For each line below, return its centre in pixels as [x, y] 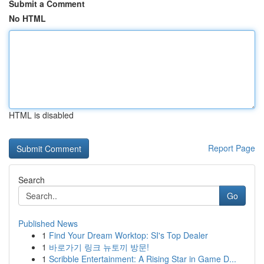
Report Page [232, 148]
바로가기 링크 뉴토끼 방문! [99, 247]
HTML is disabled [41, 115]
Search [32, 180]
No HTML [27, 18]
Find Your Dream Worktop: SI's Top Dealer [128, 235]
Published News [48, 223]
